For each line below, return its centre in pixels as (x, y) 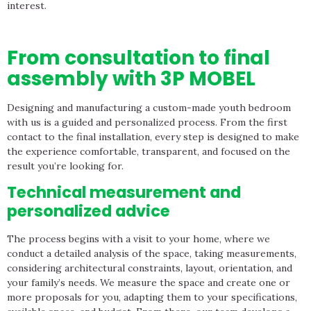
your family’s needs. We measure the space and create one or (149, 283)
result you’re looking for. (65, 166)
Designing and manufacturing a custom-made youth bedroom (149, 108)
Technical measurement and (124, 193)
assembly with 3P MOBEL (131, 79)
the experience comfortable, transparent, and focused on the (149, 152)
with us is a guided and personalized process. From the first (147, 123)
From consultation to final (138, 58)
